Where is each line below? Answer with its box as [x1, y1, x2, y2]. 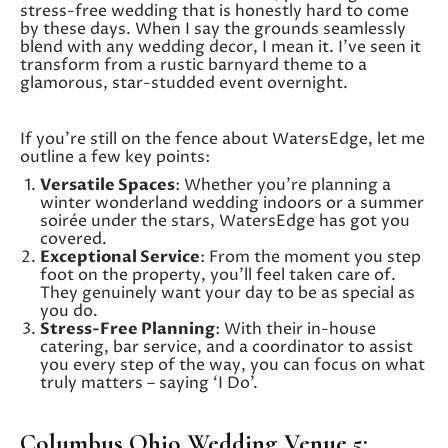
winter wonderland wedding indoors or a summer [40, 191, 424, 214]
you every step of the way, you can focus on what [40, 353, 425, 376]
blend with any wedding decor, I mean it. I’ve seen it [20, 35, 421, 58]
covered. [40, 227, 107, 250]
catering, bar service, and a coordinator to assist [40, 335, 413, 358]
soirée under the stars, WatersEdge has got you [40, 209, 410, 232]
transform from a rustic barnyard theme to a [20, 53, 367, 76]
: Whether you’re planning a [175, 173, 391, 196]
